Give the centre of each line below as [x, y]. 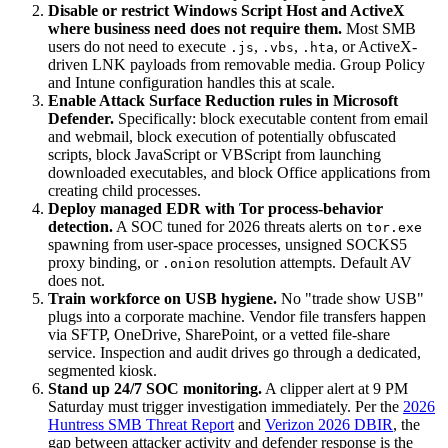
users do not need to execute [139, 47]
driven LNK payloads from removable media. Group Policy [236, 65]
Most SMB [379, 29]
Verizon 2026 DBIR [329, 425]
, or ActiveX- [375, 47]
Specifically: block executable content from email [271, 119]
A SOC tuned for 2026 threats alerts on [239, 227]
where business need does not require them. [195, 29]
